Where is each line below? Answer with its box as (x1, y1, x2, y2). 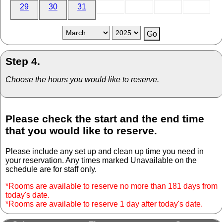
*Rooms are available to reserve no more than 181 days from (5, 181, 218, 190)
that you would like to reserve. (5, 125, 157, 137)
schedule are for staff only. (5, 165, 97, 173)
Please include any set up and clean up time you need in (5, 147, 204, 156)
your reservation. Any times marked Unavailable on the (5, 156, 197, 165)
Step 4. (5, 55, 40, 67)
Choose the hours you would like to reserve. (5, 75, 159, 84)
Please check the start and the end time (5, 113, 204, 125)
